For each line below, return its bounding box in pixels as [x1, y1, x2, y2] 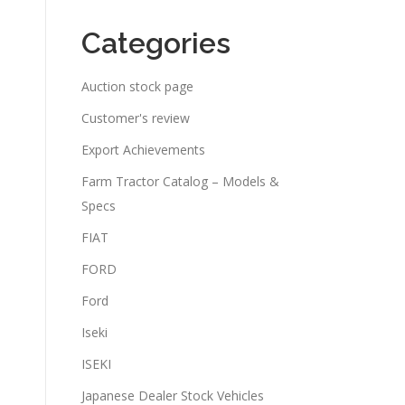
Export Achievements [81, 141, 205, 158]
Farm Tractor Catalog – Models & [81, 173, 279, 190]
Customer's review [81, 109, 190, 127]
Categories [81, 26, 231, 60]
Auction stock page [81, 78, 193, 95]
